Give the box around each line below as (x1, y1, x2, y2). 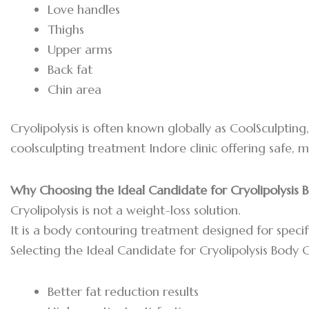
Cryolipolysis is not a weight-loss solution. (10, 201, 241, 218)
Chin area (48, 81, 101, 98)
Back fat (48, 61, 92, 78)
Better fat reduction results (48, 283, 199, 300)
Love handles (48, 1, 120, 18)
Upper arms (48, 41, 112, 58)
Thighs (48, 21, 84, 38)
